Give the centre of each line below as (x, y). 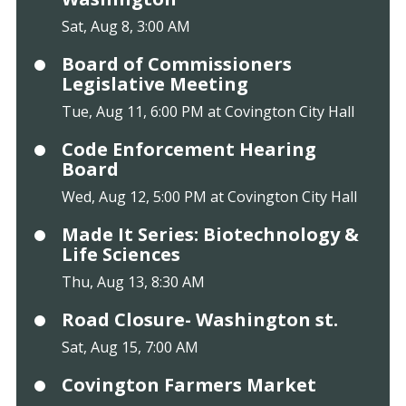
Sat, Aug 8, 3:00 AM (126, 27)
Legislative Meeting (155, 84)
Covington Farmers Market (188, 385)
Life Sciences (121, 255)
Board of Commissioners (176, 64)
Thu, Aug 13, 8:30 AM (133, 282)
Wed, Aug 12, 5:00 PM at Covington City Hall (209, 197)
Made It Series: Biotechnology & (210, 235)
